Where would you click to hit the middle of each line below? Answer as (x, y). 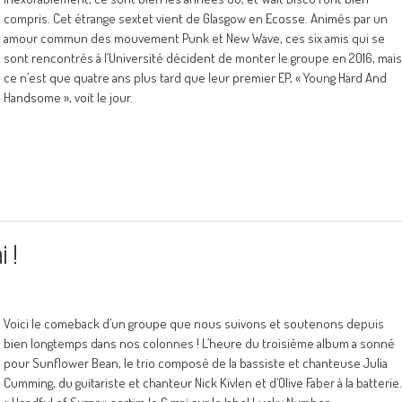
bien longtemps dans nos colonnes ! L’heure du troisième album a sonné (199, 343)
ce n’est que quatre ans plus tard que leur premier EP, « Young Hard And (195, 78)
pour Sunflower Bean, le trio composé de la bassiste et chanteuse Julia (196, 363)
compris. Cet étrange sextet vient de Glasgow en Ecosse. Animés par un (196, 18)
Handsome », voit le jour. (68, 97)
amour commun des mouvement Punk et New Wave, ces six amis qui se (194, 38)
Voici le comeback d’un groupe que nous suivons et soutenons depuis (194, 323)
